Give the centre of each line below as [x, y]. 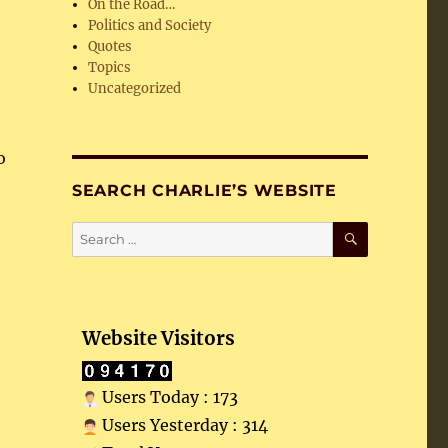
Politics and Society [150, 25]
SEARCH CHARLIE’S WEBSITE [204, 190]
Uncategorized [135, 88]
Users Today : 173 [167, 397]
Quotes [110, 46]
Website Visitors [158, 338]
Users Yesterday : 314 [182, 425]
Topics [110, 67]
